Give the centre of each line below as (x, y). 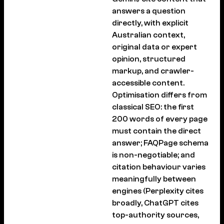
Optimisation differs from (159, 95)
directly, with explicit (150, 23)
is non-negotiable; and (153, 155)
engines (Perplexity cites (158, 191)
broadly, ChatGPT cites (155, 203)
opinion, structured (149, 59)
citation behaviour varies (159, 167)
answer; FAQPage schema (160, 143)
